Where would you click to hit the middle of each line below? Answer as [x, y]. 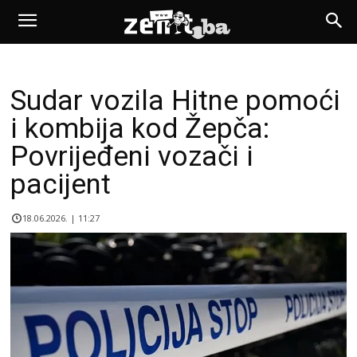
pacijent [61, 184]
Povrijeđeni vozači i [132, 157]
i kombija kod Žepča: [140, 129]
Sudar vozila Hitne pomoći [175, 101]
